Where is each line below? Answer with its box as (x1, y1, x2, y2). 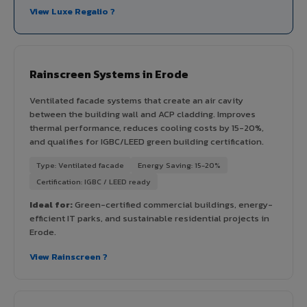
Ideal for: (29, 197, 73, 211)
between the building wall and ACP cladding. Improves (29, 107, 256, 121)
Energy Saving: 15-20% (138, 159, 221, 171)
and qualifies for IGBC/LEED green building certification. (29, 134, 264, 148)
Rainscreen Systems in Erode (29, 65, 188, 82)
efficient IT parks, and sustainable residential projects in (29, 211, 269, 225)
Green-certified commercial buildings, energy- (73, 197, 273, 211)
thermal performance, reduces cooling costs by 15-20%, (29, 121, 264, 134)
